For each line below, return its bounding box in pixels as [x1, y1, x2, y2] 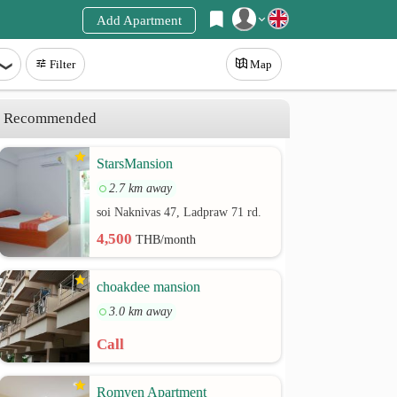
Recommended [4, 110, 97, 127]
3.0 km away [109, 305, 173, 318]
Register [86, 51, 131, 65]
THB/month [136, 233, 197, 246]
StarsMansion [97, 156, 174, 171]
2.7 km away [109, 182, 173, 195]
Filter [50, 58, 75, 71]
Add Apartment [97, 13, 182, 27]
